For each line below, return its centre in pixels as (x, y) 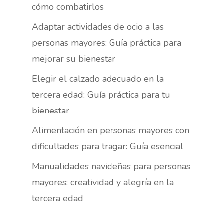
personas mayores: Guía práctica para (107, 43)
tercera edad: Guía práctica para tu (101, 94)
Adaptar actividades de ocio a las (98, 27)
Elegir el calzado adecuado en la (98, 78)
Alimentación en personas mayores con (111, 130)
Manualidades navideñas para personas (111, 166)
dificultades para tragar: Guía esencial (108, 146)
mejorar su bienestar (74, 58)
